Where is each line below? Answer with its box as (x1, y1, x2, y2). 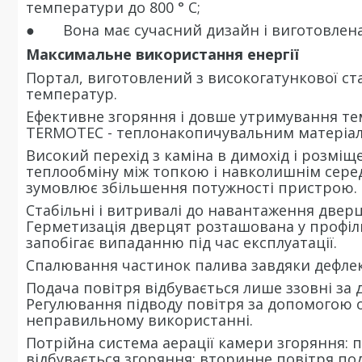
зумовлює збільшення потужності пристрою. (26, 178, 357, 197)
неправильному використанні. (26, 310, 253, 330)
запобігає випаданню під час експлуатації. (26, 233, 337, 252)
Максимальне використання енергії (26, 44, 299, 64)
